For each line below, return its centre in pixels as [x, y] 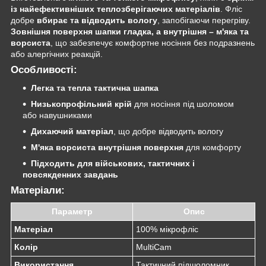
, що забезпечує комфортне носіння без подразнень [153, 42]
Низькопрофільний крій [81, 104]
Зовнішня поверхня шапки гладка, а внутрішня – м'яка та [130, 31]
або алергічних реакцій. [57, 54]
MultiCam [154, 247]
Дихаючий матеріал [72, 131]
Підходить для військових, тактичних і [113, 163]
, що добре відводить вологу [168, 131]
